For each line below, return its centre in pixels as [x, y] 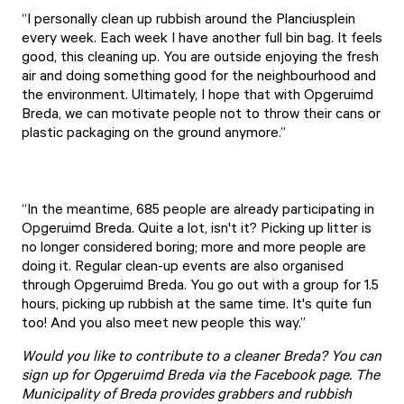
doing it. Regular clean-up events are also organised [183, 265]
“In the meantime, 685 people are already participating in [198, 208]
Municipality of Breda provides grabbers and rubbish [187, 393]
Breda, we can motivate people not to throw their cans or [201, 113]
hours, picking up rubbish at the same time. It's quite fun [197, 303]
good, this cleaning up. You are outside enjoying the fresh [200, 56]
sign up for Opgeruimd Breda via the [138, 374]
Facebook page [301, 374]
